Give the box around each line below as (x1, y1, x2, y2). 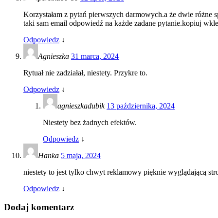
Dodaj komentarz (4, 202, 74, 213)
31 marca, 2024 (71, 52, 119, 60)
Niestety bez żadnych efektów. (43, 118, 137, 127)
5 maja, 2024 (61, 151, 101, 160)
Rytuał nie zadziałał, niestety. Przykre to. (23, 68, 147, 77)
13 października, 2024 (107, 101, 175, 110)
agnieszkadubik (57, 101, 107, 110)
